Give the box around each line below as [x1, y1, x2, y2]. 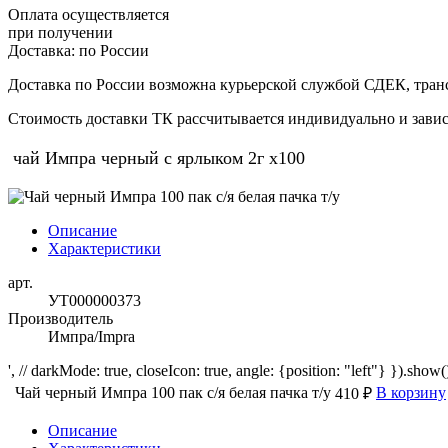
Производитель [8, 309, 113, 327]
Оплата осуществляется [8, 5, 169, 23]
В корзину [376, 383, 446, 401]
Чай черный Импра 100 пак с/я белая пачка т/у [15, 383, 331, 401]
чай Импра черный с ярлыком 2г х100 [8, 147, 305, 168]
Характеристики [48, 239, 161, 257]
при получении [8, 23, 113, 41]
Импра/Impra [48, 327, 135, 345]
